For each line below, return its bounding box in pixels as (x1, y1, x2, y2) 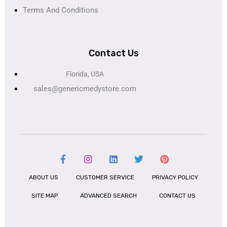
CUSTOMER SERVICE (75, 174, 134, 181)
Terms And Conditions (23, 5, 98, 15)
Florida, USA (66, 69, 104, 78)
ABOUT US (29, 174, 59, 181)
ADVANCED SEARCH (80, 192, 137, 200)
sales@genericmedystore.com (33, 84, 136, 93)
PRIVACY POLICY (152, 174, 198, 181)
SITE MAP (31, 192, 58, 200)
